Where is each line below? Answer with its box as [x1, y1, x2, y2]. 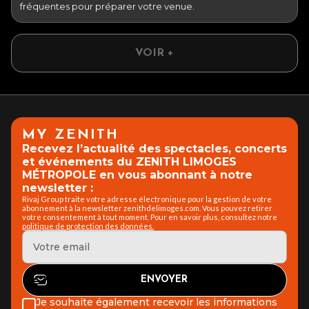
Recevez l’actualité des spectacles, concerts [22, 141, 287, 155]
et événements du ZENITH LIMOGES [22, 154, 237, 168]
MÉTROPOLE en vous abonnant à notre [22, 168, 252, 181]
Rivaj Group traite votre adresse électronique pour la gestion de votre [22, 194, 272, 203]
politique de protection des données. [22, 221, 154, 230]
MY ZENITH [22, 128, 119, 142]
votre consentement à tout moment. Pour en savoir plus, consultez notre [22, 212, 277, 221]
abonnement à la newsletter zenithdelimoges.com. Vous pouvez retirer [22, 203, 272, 212]
